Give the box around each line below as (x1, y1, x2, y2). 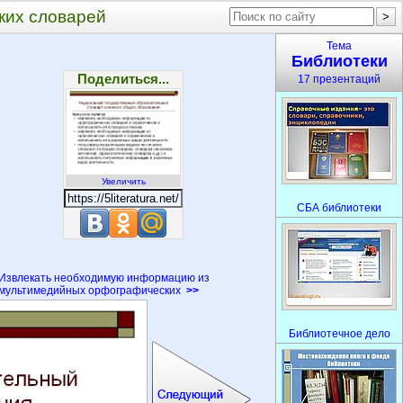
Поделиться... (77, 71, 169, 86)
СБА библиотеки (297, 201, 381, 214)
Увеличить (101, 176, 146, 186)
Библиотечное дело (288, 327, 390, 340)
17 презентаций (298, 73, 381, 85)
